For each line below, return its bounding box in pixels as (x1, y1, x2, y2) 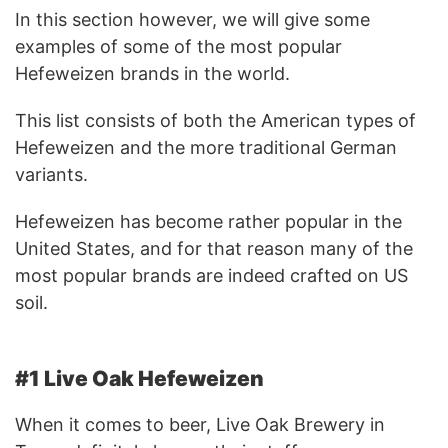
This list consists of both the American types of (15, 109, 416, 131)
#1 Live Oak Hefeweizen (15, 365, 264, 391)
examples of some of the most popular (15, 35, 342, 57)
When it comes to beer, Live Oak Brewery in (15, 413, 385, 435)
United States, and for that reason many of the (15, 237, 413, 259)
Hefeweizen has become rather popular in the (15, 210, 402, 232)
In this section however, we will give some (15, 8, 370, 30)
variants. (15, 163, 88, 185)
